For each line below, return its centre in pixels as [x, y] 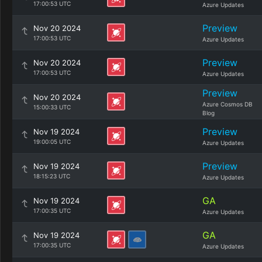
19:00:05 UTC [52, 142]
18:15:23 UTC [52, 176]
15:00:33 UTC [52, 107]
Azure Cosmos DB [227, 104]
